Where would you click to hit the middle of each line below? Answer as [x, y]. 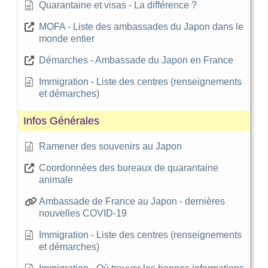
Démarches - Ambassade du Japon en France [136, 60]
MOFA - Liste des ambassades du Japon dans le [141, 26]
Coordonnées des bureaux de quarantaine [129, 167]
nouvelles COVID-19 [83, 213]
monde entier [67, 38]
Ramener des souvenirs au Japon [110, 146]
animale [56, 179]
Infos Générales [61, 121]
